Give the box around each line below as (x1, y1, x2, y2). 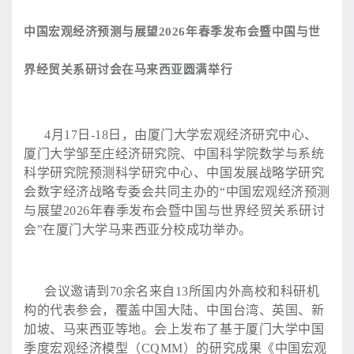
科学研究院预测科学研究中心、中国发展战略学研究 (24, 165, 325, 179)
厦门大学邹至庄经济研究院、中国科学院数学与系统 (24, 146, 325, 160)
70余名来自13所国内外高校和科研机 (109, 284, 320, 298)
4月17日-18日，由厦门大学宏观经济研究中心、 (44, 127, 318, 141)
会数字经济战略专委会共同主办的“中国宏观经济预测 (24, 184, 330, 198)
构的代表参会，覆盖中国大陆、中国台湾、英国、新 (24, 303, 325, 317)
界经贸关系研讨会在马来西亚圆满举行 (24, 62, 233, 76)
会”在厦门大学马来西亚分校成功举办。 (24, 222, 252, 236)
